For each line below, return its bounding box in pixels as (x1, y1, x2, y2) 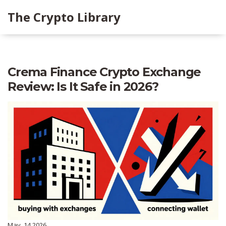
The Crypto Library (8, 9, 121, 25)
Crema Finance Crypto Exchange (8, 65, 201, 79)
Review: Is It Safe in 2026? (8, 79, 158, 94)
